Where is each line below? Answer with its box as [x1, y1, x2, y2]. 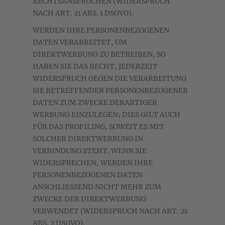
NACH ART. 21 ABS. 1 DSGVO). [33, 9, 134, 18]
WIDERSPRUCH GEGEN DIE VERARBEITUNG [33, 74, 186, 83]
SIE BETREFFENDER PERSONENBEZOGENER [33, 86, 188, 95]
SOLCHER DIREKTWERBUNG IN [33, 134, 143, 144]
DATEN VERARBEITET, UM [33, 38, 127, 47]
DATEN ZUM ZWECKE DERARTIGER [33, 98, 157, 107]
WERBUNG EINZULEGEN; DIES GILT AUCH [33, 110, 180, 120]
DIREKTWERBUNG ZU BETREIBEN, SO [33, 50, 166, 59]
